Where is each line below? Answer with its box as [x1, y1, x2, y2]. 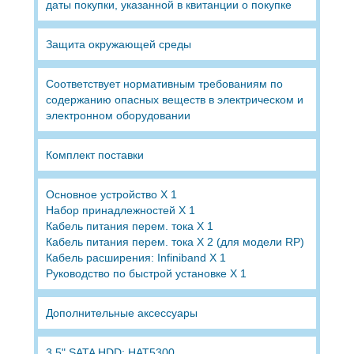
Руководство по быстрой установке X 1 [45, 266, 247, 280]
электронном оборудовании [45, 108, 190, 122]
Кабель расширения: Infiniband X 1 [45, 250, 226, 264]
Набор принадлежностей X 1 [45, 203, 195, 217]
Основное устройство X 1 [45, 187, 177, 201]
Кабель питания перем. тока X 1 [45, 219, 213, 232]
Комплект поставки [45, 148, 144, 161]
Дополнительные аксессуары [45, 306, 198, 319]
